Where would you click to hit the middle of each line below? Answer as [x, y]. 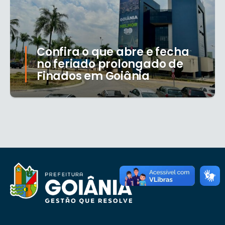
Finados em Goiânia [93, 76]
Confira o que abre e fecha [113, 52]
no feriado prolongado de [110, 64]
